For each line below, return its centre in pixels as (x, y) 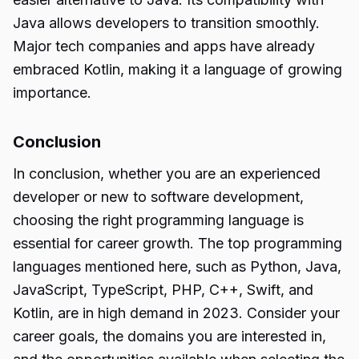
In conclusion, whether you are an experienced (167, 173)
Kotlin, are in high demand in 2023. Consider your (176, 313)
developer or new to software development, (158, 197)
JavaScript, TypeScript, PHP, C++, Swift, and (163, 290)
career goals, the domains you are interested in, (169, 336)
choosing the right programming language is (158, 220)
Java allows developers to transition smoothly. (166, 23)
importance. (52, 93)
